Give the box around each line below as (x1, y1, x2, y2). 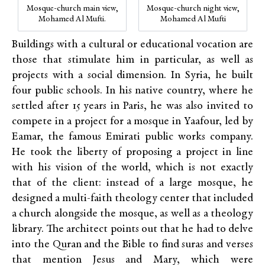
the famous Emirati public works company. (48, 131, 253, 143)
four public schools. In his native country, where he (12, 85, 253, 96)
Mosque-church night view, (146, 4, 240, 13)
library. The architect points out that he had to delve (12, 224, 253, 235)
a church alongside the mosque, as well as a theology (12, 208, 253, 219)
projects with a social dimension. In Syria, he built (12, 70, 253, 81)
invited (206, 101, 244, 112)
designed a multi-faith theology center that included (12, 193, 253, 204)
